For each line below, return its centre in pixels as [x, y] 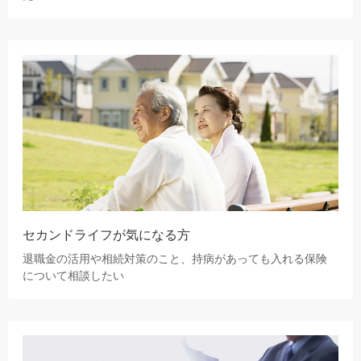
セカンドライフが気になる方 [107, 235]
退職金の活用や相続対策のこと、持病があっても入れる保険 [175, 259]
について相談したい [74, 276]
